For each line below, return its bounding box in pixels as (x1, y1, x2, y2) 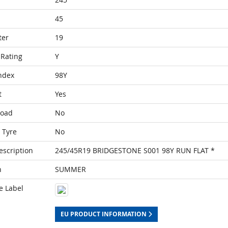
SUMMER (54, 164, 86, 174)
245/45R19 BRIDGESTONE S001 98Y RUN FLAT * (54, 146, 215, 155)
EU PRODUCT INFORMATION (60, 210, 148, 218)
